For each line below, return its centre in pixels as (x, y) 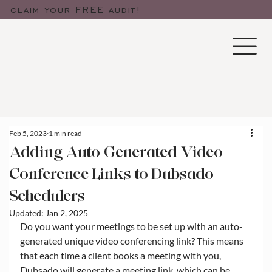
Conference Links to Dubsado (111, 173)
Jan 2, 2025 (67, 212)
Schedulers (47, 195)
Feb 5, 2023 (28, 133)
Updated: (27, 212)
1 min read (65, 133)
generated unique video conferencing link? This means (133, 240)
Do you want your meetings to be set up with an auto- (131, 226)
